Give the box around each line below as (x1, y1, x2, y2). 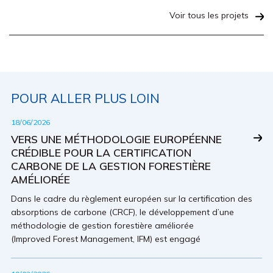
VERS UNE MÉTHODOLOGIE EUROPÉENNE (11, 132, 222, 146)
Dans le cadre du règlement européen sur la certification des (11, 193, 252, 204)
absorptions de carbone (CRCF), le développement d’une (11, 207, 234, 218)
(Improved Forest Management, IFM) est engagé (11, 233, 200, 244)
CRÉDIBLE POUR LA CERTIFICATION (11, 146, 191, 159)
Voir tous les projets (169, 10, 249, 21)
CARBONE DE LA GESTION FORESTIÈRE (11, 159, 211, 172)
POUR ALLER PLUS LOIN (11, 90, 160, 106)
